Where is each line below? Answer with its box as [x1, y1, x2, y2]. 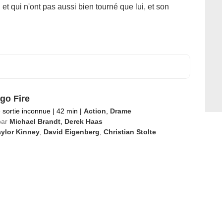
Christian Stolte [103, 128, 156, 136]
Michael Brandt [9, 117, 60, 125]
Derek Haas [64, 117, 103, 125]
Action [83, 107, 106, 115]
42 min [54, 107, 80, 115]
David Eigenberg [43, 128, 100, 136]
